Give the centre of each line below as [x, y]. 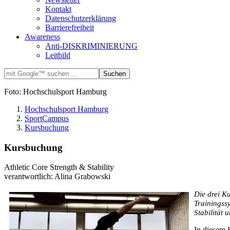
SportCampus [47, 118]
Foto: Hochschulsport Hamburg [55, 91]
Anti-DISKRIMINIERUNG [91, 46]
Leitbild [58, 55]
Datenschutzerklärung [81, 18]
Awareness [42, 36]
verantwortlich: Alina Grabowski [57, 177]
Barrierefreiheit [70, 27]
